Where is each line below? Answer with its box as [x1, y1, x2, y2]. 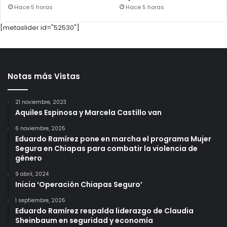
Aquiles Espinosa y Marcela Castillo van [15, 107, 162, 118]
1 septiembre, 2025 [15, 197, 65, 205]
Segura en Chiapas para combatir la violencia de [15, 143, 198, 154]
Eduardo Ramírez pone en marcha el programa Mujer [15, 134, 211, 144]
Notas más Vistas [8, 71, 80, 82]
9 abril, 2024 [15, 170, 49, 178]
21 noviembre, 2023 [15, 98, 66, 106]
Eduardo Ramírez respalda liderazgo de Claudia [15, 206, 194, 216]
